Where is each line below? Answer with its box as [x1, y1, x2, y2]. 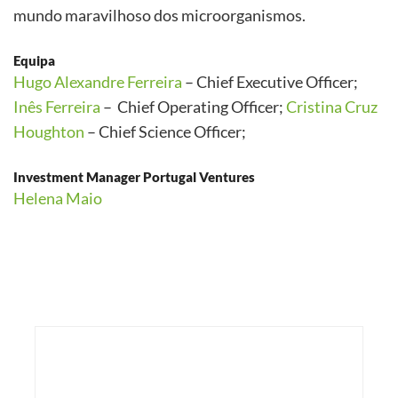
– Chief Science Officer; [84, 122, 246, 141]
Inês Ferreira [13, 97, 100, 116]
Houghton [13, 122, 84, 141]
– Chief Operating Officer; [100, 97, 286, 116]
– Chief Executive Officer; [182, 72, 358, 92]
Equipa [13, 52, 55, 68]
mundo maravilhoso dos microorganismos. [13, 5, 306, 25]
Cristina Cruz [286, 97, 378, 116]
